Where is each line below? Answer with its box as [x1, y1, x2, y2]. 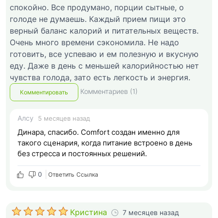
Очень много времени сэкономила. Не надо [10, 37, 179, 48]
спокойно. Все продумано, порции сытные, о [10, 2, 184, 13]
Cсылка [76, 170, 98, 178]
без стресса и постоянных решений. [18, 148, 147, 158]
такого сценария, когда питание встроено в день [18, 138, 192, 147]
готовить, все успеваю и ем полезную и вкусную [10, 49, 199, 59]
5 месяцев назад [38, 114, 90, 122]
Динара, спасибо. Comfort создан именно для [18, 127, 180, 137]
